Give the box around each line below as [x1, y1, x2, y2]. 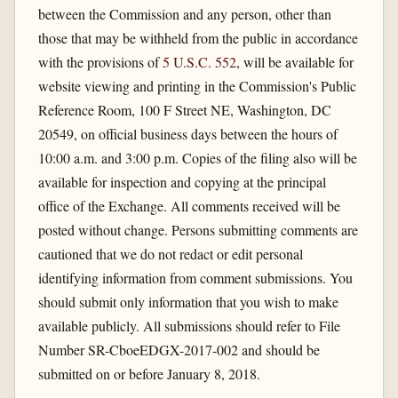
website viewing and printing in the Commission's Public [37, 76, 356, 96]
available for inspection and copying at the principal [37, 172, 326, 192]
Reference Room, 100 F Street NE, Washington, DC [37, 100, 331, 120]
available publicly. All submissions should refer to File [37, 316, 340, 336]
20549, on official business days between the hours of [37, 124, 338, 144]
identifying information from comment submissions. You [37, 268, 353, 288]
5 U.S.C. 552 [162, 52, 236, 72]
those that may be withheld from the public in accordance [37, 28, 358, 48]
